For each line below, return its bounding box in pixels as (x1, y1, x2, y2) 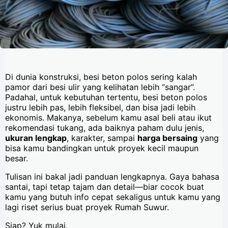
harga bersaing (137, 133, 197, 144)
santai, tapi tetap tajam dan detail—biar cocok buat (5, 182, 204, 192)
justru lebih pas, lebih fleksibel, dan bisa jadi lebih (5, 102, 195, 113)
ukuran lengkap (5, 133, 67, 144)
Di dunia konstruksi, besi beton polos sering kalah (5, 72, 197, 82)
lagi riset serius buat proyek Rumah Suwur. (5, 202, 169, 213)
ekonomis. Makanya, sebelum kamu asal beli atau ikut (5, 112, 212, 123)
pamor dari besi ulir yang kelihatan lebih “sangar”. (5, 82, 195, 93)
